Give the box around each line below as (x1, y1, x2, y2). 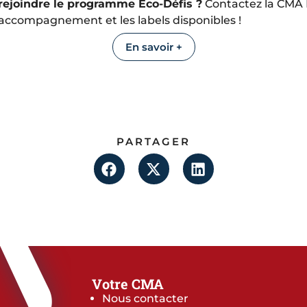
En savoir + (125, 40, 182, 54)
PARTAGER (116, 135, 191, 149)
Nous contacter (102, 292, 188, 306)
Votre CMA (92, 275, 164, 293)
